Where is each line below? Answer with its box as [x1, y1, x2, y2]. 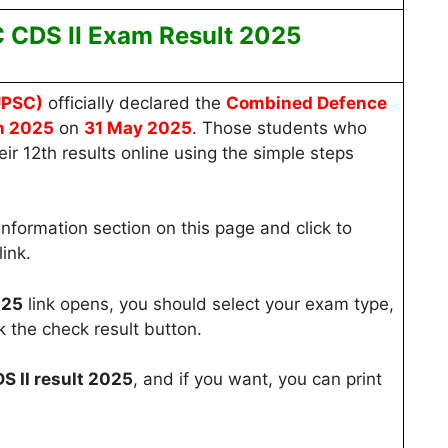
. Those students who [192, 117, 367, 138]
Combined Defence [226, 92, 387, 113]
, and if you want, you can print [133, 369, 382, 390]
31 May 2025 [84, 117, 192, 138]
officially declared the [43, 92, 226, 113]
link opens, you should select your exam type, [23, 293, 394, 314]
